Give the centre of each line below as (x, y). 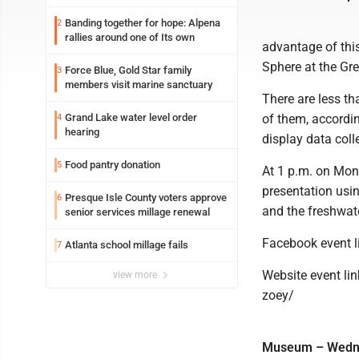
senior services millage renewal (137, 212)
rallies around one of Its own (130, 37)
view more (136, 275)
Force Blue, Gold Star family (128, 70)
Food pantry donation (113, 165)
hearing (82, 132)
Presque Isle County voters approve (146, 198)
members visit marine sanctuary (139, 85)
